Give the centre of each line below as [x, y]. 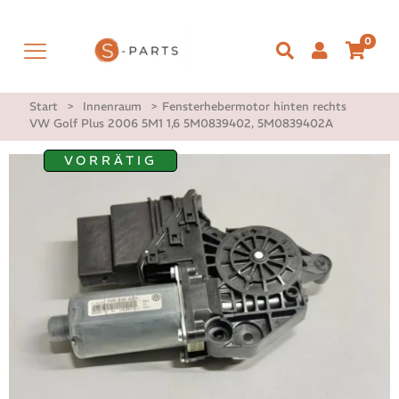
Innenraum [112, 107]
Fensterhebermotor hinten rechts [254, 107]
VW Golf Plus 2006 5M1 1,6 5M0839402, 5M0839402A [181, 124]
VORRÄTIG [110, 161]
